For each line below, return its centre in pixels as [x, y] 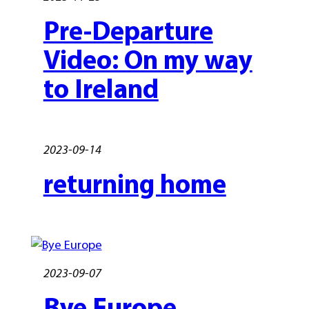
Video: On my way [148, 59]
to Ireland [101, 88]
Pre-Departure [128, 30]
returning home [134, 183]
